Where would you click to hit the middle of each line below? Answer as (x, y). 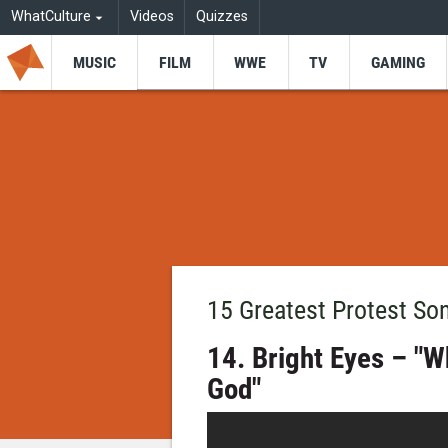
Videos (151, 17)
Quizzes (222, 17)
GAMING (397, 62)
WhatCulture (50, 17)
